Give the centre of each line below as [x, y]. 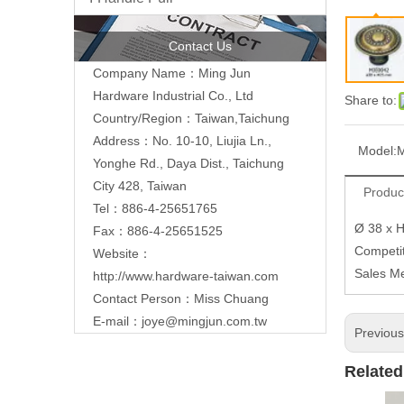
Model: [377, 150]
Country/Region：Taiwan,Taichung [191, 119]
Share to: [371, 100]
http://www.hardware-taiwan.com [186, 276]
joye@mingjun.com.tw [204, 321]
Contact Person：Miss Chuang [181, 299]
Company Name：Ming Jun [172, 73]
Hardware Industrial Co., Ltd [173, 96]
